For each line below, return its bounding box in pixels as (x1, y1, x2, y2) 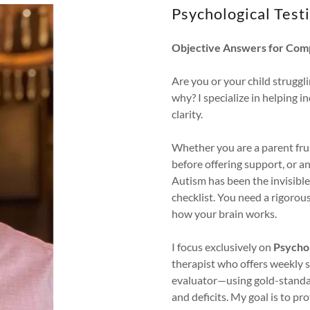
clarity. (172, 107, 203, 120)
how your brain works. (172, 207, 277, 220)
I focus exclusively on (172, 240, 273, 253)
